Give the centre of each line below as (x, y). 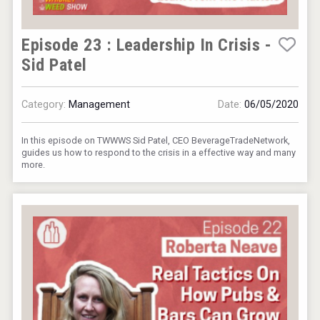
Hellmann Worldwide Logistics (160, 186)
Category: (45, 104)
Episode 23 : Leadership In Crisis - (147, 45)
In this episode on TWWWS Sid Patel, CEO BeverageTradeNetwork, (156, 140)
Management (100, 104)
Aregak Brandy (160, 109)
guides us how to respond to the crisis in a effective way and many (159, 152)
